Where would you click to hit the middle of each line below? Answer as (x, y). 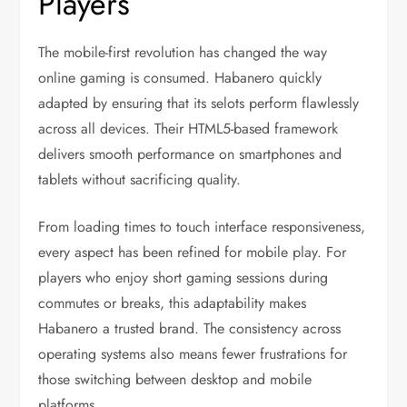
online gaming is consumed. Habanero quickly (180, 78)
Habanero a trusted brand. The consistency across (190, 328)
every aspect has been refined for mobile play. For (193, 252)
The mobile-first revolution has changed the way (183, 52)
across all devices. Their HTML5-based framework (189, 129)
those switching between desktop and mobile (175, 379)
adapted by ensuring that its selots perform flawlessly (199, 103)
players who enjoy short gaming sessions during (184, 278)
